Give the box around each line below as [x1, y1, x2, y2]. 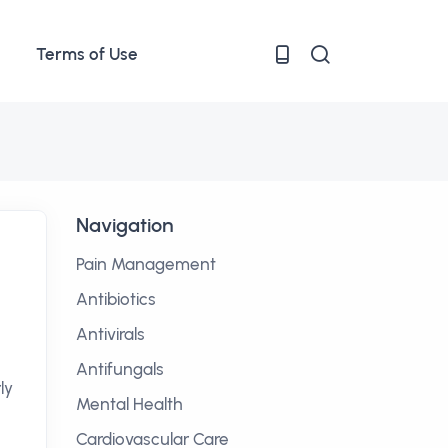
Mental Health [76, 394, 183, 414]
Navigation [76, 213, 173, 237]
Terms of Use [36, 44, 138, 64]
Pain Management [76, 254, 216, 274]
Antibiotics [76, 289, 156, 309]
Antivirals [76, 324, 145, 344]
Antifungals [76, 359, 164, 379]
